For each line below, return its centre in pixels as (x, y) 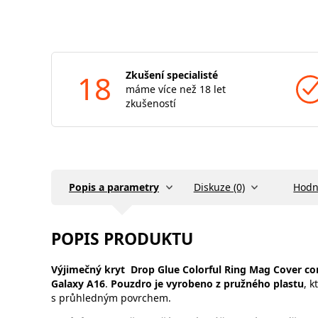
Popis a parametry (114, 187)
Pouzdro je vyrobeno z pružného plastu (207, 284)
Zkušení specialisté (172, 75)
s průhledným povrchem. (111, 298)
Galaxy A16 (78, 284)
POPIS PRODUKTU (122, 238)
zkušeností (151, 103)
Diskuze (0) (219, 187)
